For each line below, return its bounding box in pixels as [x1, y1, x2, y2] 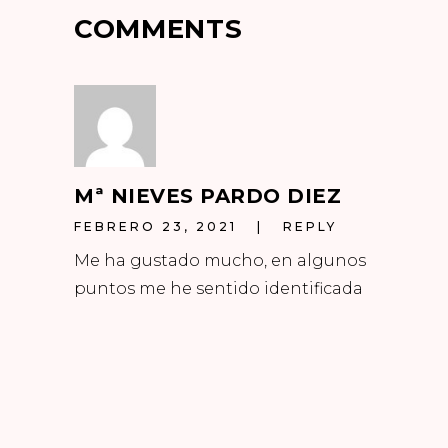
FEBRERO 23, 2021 [74, 219, 237, 235]
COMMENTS [74, 12, 243, 45]
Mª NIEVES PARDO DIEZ [74, 183, 341, 208]
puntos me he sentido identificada [74, 278, 363, 298]
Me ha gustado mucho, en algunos [74, 250, 366, 270]
